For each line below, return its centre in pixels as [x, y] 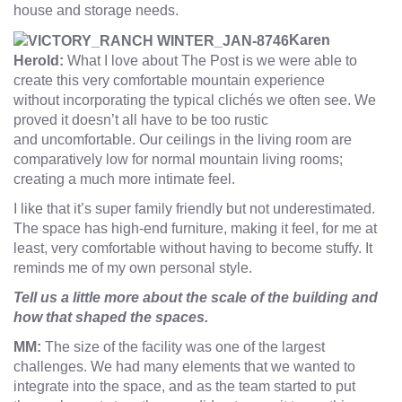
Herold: [40, 61]
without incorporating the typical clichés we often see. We [195, 100]
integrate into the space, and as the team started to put [184, 387]
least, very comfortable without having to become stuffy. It [193, 249]
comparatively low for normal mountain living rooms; [178, 160]
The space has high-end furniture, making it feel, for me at [195, 229]
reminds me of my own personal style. [133, 268]
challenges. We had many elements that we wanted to [184, 367]
